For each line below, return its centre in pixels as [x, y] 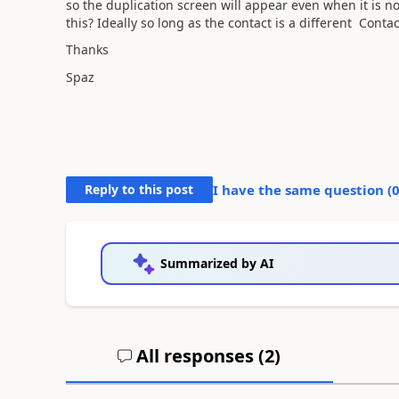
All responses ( [199, 355]
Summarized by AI [216, 263]
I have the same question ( [302, 189]
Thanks [87, 49]
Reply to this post [139, 189]
